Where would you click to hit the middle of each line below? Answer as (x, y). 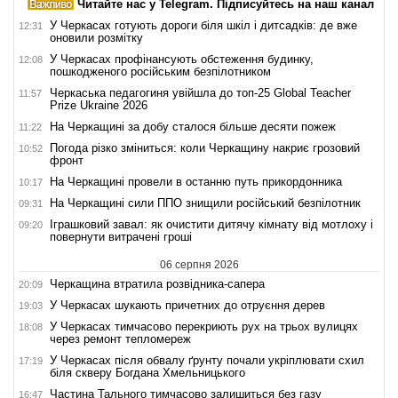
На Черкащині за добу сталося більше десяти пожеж (193, 126)
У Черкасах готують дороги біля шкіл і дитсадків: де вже (203, 25)
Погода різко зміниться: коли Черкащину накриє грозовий (205, 147)
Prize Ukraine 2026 (99, 105)
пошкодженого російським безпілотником (160, 71)
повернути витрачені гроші (121, 236)
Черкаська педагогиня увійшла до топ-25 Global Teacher (200, 92)
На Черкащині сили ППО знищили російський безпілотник (205, 203)
